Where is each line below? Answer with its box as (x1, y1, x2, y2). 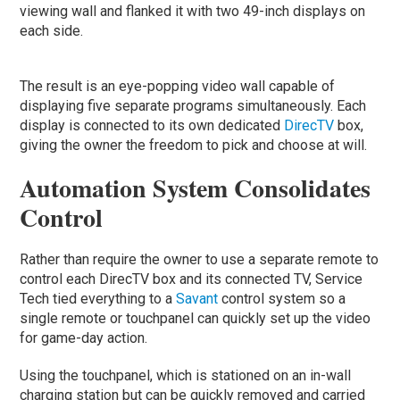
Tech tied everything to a (20, 289, 177, 307)
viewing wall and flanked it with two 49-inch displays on (20, 2, 366, 20)
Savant (176, 289, 222, 307)
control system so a (221, 289, 346, 307)
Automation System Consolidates (20, 169, 371, 206)
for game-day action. (20, 329, 148, 346)
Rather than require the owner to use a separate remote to (20, 250, 379, 268)
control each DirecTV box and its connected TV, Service (20, 270, 363, 287)
